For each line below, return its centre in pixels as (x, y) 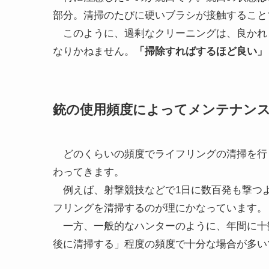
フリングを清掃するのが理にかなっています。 (160, 208)
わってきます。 (89, 172)
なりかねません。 (94, 52)
